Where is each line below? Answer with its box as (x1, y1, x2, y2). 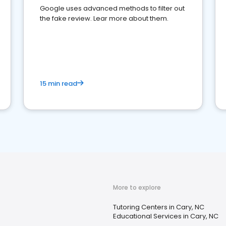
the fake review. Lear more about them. (40, 14, 168, 23)
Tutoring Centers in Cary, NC (113, 202, 204, 212)
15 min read (40, 79, 77, 88)
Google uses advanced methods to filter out (40, 4, 185, 13)
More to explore (113, 183, 161, 192)
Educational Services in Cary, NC (113, 211, 218, 221)
